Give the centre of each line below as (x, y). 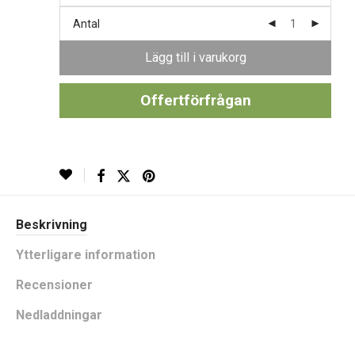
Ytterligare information (86, 255)
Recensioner (54, 285)
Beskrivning (52, 225)
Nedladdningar (59, 315)
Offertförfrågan (195, 100)
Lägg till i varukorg (195, 57)
